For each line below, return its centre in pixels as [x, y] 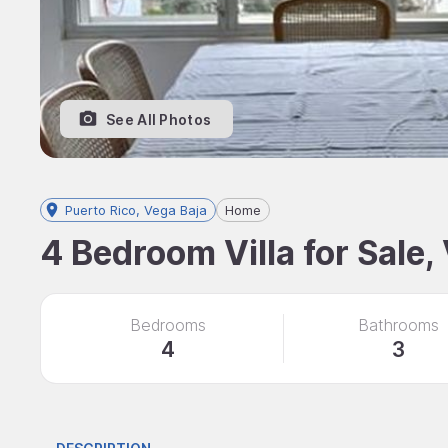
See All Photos [159, 119]
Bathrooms [398, 325]
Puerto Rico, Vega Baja [136, 209]
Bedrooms [167, 325]
